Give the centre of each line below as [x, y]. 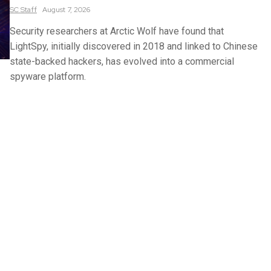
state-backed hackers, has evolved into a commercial [122, 62]
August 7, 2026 [66, 10]
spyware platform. [48, 77]
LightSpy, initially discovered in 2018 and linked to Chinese [134, 47]
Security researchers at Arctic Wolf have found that [117, 31]
